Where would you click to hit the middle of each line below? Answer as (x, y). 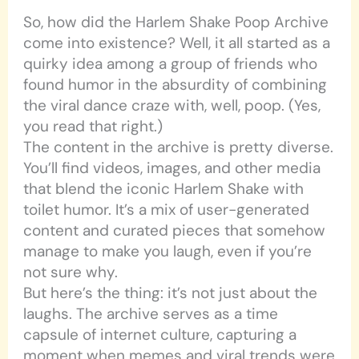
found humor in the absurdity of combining (175, 85)
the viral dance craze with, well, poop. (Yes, (172, 106)
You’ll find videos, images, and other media (172, 168)
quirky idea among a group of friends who (171, 64)
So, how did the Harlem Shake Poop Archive (176, 22)
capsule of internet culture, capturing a (160, 335)
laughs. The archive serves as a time (151, 314)
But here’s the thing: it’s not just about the (171, 293)
